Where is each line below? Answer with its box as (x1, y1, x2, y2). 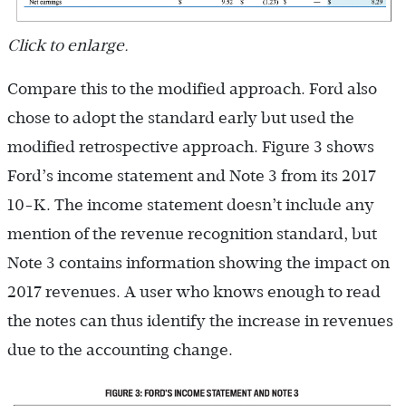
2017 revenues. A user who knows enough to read (7, 283, 381, 302)
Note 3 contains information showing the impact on (7, 254, 390, 273)
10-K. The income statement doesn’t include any (7, 196, 374, 215)
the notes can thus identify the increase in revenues (7, 312, 393, 331)
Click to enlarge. (7, 36, 129, 55)
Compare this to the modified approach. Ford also (7, 80, 377, 99)
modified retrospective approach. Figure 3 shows (7, 138, 374, 157)
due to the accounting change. (7, 341, 233, 360)
